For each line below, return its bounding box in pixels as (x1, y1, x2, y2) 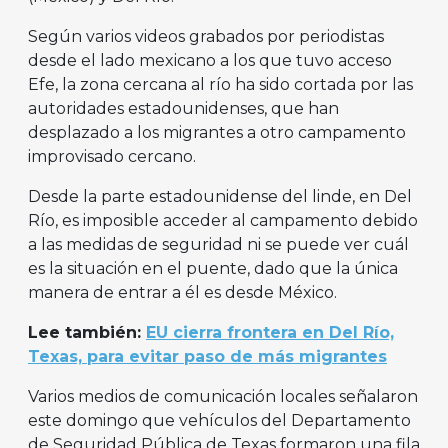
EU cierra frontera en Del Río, (146, 323, 394, 343)
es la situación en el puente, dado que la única (28, 259, 398, 279)
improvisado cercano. (28, 147, 196, 167)
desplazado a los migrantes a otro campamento (28, 123, 406, 143)
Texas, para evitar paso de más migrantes (28, 347, 387, 367)
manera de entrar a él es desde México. (28, 283, 341, 303)
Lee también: (28, 323, 146, 343)
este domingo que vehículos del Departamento (28, 411, 411, 431)
